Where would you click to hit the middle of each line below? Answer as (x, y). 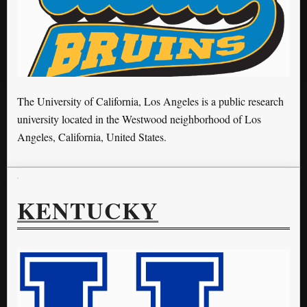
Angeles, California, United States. (92, 136)
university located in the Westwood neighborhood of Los (139, 119)
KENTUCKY (88, 210)
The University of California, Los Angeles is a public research (150, 101)
